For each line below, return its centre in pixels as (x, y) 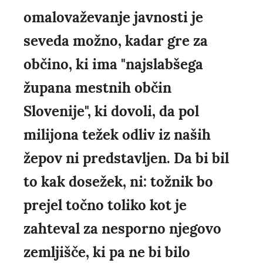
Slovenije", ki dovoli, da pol (111, 112)
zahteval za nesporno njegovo (122, 229)
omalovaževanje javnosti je (113, 18)
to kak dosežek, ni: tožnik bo (118, 182)
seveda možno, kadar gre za (116, 41)
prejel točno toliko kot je (105, 205)
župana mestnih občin (97, 88)
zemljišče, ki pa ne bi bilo (107, 252)
